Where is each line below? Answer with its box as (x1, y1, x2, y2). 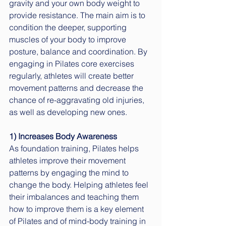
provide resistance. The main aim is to (9, 10, 147, 20)
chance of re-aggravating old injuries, (9, 95, 146, 105)
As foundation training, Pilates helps (9, 143, 141, 153)
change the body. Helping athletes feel (9, 180, 150, 190)
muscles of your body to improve (9, 34, 128, 44)
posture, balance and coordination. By (9, 46, 149, 56)
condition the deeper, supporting (9, 22, 129, 32)
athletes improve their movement (9, 155, 128, 165)
